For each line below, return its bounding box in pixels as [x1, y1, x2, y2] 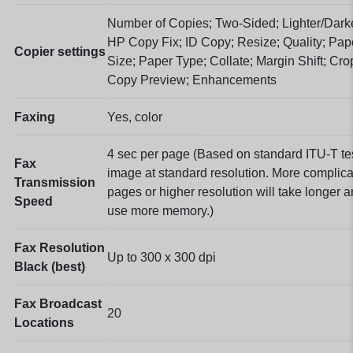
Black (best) [14, 259, 85, 273]
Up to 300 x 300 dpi [107, 250, 216, 264]
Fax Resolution [14, 240, 105, 255]
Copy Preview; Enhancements [107, 72, 277, 87]
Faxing [14, 110, 55, 124]
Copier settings [14, 44, 106, 58]
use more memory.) [107, 203, 214, 217]
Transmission [14, 175, 95, 189]
